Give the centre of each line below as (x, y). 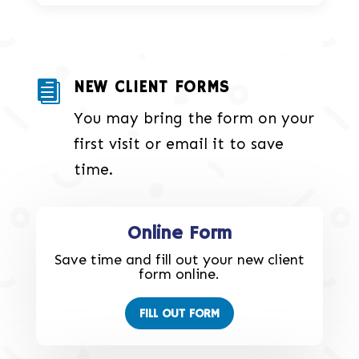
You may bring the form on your (194, 119)
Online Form (179, 234)
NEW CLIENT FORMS (151, 88)
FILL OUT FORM (179, 313)
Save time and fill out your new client (179, 260)
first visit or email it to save (178, 144)
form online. (179, 274)
